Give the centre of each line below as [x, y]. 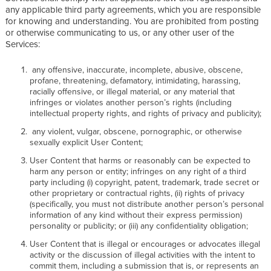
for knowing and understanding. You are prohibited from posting [132, 21]
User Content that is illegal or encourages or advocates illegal [145, 243]
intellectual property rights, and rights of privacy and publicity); [147, 113]
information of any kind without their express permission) [136, 214]
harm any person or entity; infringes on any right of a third [138, 171]
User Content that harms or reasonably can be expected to [140, 160]
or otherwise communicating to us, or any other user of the [120, 32]
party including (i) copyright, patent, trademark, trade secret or [145, 182]
